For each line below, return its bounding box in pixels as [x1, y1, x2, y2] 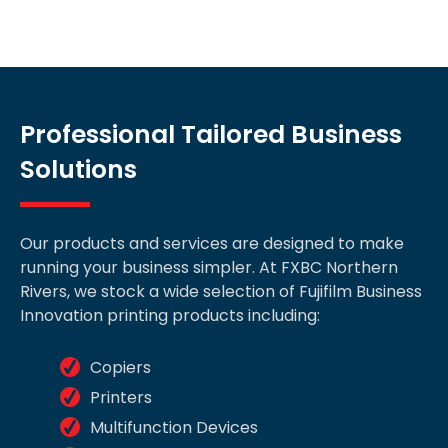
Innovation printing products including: [20, 303, 320, 327]
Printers [90, 385, 152, 409]
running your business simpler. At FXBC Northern [20, 255, 398, 279]
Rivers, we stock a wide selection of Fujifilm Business [20, 279, 422, 303]
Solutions [20, 151, 137, 187]
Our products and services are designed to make [20, 231, 404, 255]
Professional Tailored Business [20, 116, 402, 152]
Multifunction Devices [90, 415, 258, 439]
